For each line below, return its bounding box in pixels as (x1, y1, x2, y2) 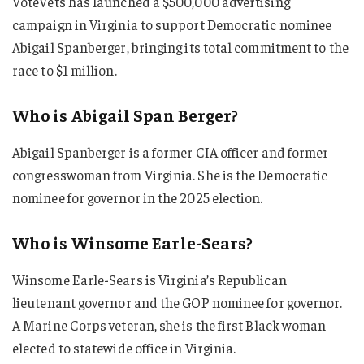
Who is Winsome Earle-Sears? (12, 232, 253, 253)
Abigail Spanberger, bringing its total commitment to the (12, 37, 349, 56)
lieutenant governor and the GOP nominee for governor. (12, 292, 343, 311)
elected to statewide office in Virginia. (12, 338, 236, 357)
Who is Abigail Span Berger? (12, 105, 239, 126)
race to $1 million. (12, 60, 117, 79)
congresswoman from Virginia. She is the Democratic (12, 165, 328, 184)
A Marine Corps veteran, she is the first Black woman (12, 315, 327, 334)
